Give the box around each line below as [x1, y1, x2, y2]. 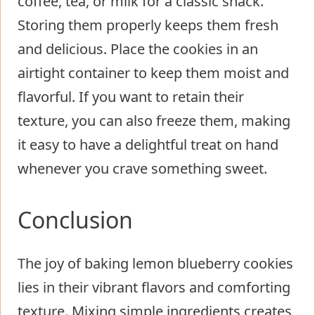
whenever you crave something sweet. [18, 158, 267, 178]
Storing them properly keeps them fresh [18, 15, 278, 34]
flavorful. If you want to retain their [18, 86, 244, 106]
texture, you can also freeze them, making [18, 110, 290, 130]
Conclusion [18, 204, 133, 235]
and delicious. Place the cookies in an [18, 39, 258, 58]
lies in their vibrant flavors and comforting [18, 277, 290, 297]
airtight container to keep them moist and [18, 63, 289, 82]
